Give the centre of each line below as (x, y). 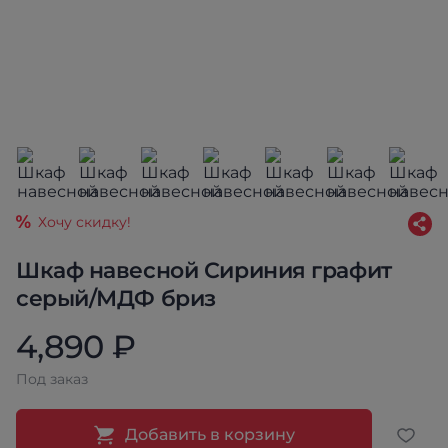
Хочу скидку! (84, 222)
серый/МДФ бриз (116, 298)
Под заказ (52, 379)
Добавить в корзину (210, 434)
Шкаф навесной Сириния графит (204, 270)
